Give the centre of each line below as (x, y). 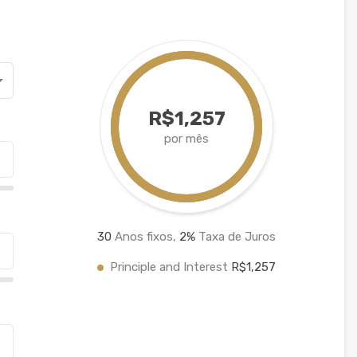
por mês (187, 138)
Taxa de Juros (236, 236)
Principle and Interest (171, 267)
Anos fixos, (146, 236)
